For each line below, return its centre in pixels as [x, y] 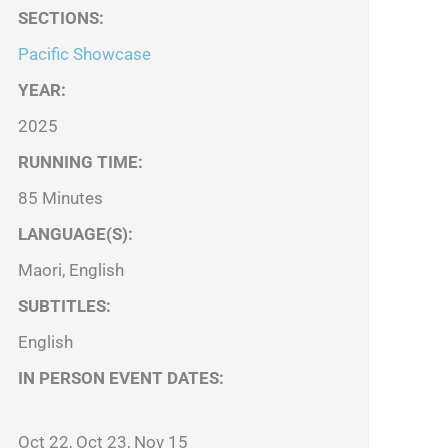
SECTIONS [59, 18]
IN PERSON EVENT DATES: [121, 378]
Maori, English [71, 270]
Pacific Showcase [85, 54]
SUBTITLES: [65, 306]
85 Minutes [61, 198]
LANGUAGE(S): [76, 234]
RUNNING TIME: [81, 162]
